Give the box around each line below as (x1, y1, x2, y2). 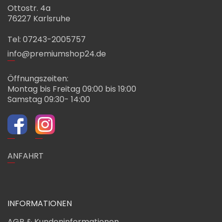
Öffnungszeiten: (7, 72, 68, 84)
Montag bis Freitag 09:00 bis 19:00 (7, 83, 136, 95)
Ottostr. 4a (7, 2, 51, 14)
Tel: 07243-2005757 (7, 33, 86, 45)
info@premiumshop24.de (7, 48, 106, 59)
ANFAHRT (7, 150, 44, 162)
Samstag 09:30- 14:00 (7, 93, 90, 105)
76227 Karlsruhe (7, 12, 70, 24)
